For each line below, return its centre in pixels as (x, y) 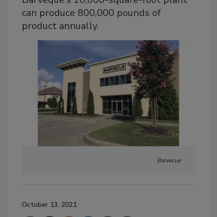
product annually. (60, 26)
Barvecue (169, 160)
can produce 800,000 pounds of (91, 13)
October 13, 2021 (49, 204)
